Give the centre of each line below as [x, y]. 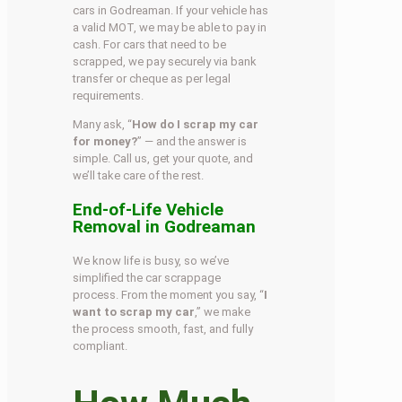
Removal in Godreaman [165, 226]
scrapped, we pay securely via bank [165, 61]
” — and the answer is [192, 141]
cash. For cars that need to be [150, 44]
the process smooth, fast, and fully [163, 328]
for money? [105, 141]
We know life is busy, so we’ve [151, 260]
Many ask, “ [103, 124]
